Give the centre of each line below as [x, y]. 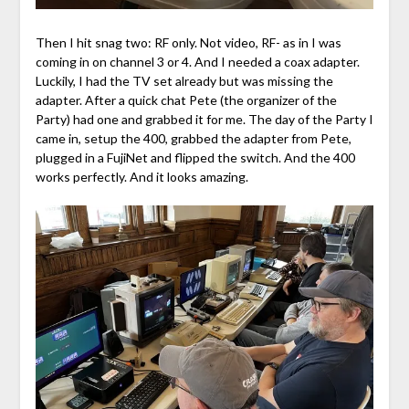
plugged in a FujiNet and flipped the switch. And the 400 [195, 158]
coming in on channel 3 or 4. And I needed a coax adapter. [197, 62]
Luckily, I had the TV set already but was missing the [184, 81]
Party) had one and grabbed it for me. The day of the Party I [204, 120]
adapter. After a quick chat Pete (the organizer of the [186, 100]
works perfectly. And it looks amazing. [142, 177]
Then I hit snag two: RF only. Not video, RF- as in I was [188, 43]
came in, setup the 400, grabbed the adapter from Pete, [193, 139]
